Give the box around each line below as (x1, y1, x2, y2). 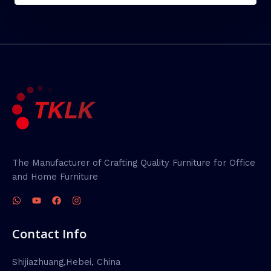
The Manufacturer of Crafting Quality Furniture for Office (12, 157, 255, 169)
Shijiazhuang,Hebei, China (12, 256, 120, 267)
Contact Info (12, 225, 87, 242)
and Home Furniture (12, 171, 98, 183)
